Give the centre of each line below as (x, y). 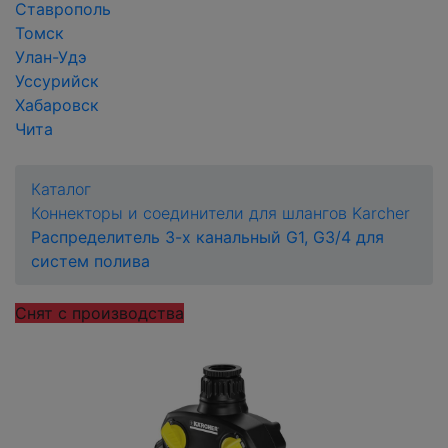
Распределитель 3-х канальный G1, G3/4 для (207, 237)
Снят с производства (99, 313)
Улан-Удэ (51, 57)
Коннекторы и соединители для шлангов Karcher (220, 213)
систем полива (90, 261)
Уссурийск (57, 81)
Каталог (61, 189)
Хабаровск (57, 105)
